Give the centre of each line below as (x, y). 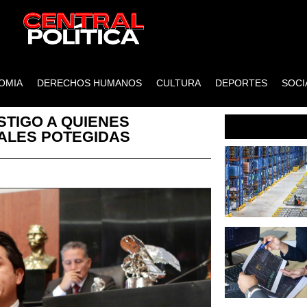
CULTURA (179, 83)
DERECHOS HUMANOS (90, 83)
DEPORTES (242, 83)
